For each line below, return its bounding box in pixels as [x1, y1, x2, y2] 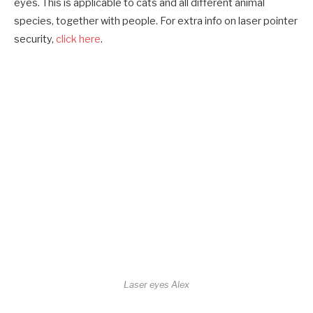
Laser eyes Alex [124, 279, 189, 290]
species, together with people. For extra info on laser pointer [14, 14, 298, 27]
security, [14, 32, 56, 45]
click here [56, 32, 101, 45]
